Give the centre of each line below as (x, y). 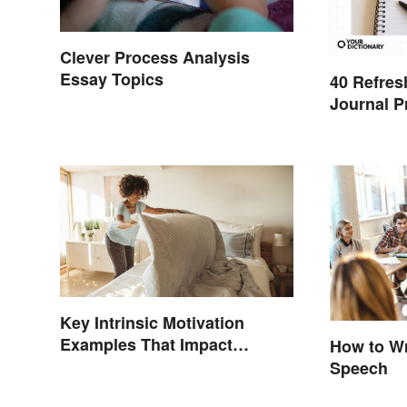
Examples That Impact (146, 344)
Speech (359, 367)
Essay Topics (112, 79)
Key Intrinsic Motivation (152, 322)
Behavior (95, 366)
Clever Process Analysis (155, 58)
